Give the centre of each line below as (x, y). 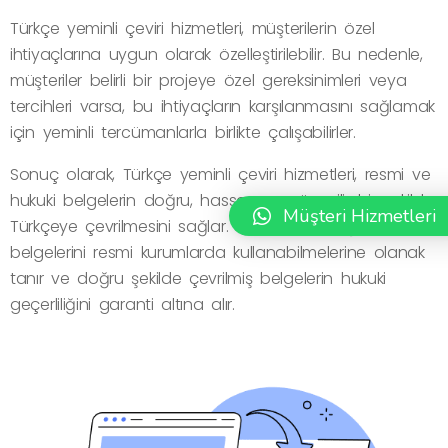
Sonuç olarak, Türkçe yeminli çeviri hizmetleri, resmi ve (220, 175)
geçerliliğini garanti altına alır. (122, 305)
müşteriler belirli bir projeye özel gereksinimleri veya (208, 81)
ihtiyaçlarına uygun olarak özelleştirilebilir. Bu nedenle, (216, 55)
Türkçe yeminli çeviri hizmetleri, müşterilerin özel (192, 29)
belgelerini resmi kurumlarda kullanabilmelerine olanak (217, 253)
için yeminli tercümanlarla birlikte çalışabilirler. (183, 133)
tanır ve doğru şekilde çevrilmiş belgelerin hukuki (198, 279)
